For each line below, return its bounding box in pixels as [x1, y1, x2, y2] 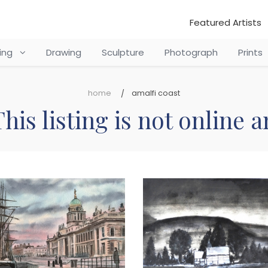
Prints [237, 46, 263, 59]
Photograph [164, 46, 218, 59]
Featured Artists [190, 16, 261, 29]
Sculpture [101, 46, 144, 59]
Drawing [45, 46, 81, 59]
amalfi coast [132, 88, 180, 98]
